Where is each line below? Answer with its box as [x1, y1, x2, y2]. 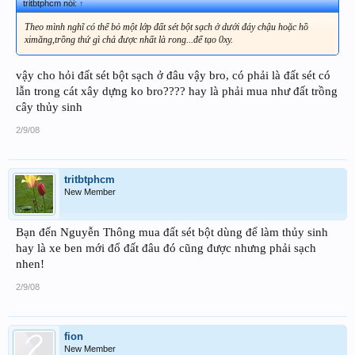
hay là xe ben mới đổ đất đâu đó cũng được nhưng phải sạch [16, 241, 316, 254]
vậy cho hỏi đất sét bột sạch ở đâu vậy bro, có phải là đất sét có [16, 68, 330, 82]
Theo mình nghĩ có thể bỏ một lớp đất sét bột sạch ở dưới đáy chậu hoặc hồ [25, 21, 308, 33]
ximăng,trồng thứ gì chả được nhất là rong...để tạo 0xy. [25, 34, 233, 46]
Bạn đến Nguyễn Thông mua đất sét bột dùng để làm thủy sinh [16, 225, 328, 239]
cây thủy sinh [16, 100, 82, 113]
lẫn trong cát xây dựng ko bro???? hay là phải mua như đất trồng [16, 84, 338, 97]
